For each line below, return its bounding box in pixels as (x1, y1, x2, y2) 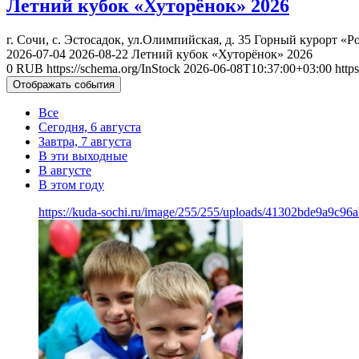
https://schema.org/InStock (46, 61, 180, 75)
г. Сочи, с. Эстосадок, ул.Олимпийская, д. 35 (6, 32, 251, 46)
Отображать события (13, 78, 115, 91)
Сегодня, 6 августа (38, 119, 141, 134)
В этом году (38, 177, 104, 192)
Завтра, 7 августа (38, 134, 131, 148)
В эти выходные (38, 148, 127, 163)
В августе (38, 163, 91, 177)
